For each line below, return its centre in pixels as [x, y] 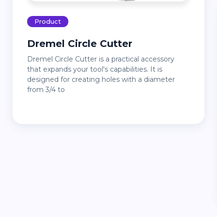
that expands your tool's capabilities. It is [94, 70]
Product [47, 22]
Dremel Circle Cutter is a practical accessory [30, 59]
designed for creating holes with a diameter [101, 80]
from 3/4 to [46, 90]
